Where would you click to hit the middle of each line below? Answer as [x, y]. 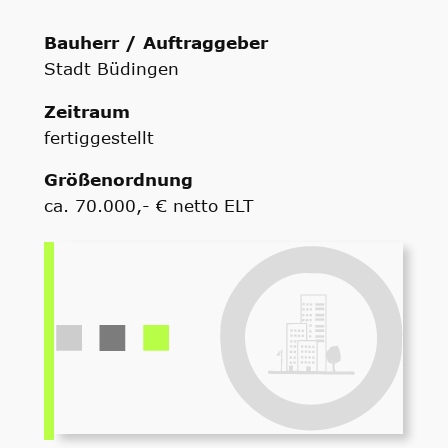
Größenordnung [118, 179]
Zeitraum [86, 110]
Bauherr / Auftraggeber [155, 41]
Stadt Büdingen [111, 67]
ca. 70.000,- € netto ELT [148, 205]
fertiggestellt [98, 136]
